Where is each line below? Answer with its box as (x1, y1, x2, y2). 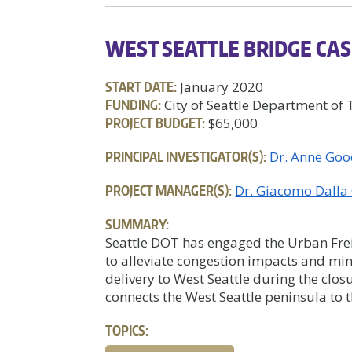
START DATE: (105, 77, 178, 95)
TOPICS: (105, 321, 149, 339)
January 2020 (177, 77, 264, 96)
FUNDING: (105, 95, 162, 113)
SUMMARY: (105, 214, 170, 233)
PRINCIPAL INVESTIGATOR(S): (105, 147, 267, 165)
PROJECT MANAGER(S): (105, 181, 233, 199)
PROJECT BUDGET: (105, 113, 206, 131)
